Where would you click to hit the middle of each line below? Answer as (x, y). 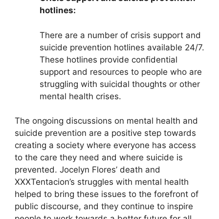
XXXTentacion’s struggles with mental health (102, 182)
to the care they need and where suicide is (99, 158)
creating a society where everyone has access (105, 145)
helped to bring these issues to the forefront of (107, 194)
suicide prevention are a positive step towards (105, 133)
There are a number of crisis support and (120, 35)
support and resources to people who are (121, 72)
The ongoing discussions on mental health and (106, 121)
